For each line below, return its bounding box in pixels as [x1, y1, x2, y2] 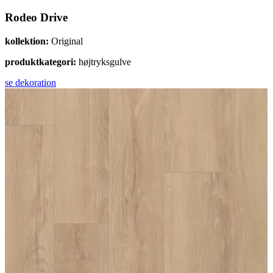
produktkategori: [5, 57, 79, 68]
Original [51, 36, 83, 47]
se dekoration [5, 77, 56, 88]
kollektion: [5, 36, 51, 47]
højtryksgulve [79, 57, 131, 68]
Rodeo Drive [5, 11, 68, 24]
